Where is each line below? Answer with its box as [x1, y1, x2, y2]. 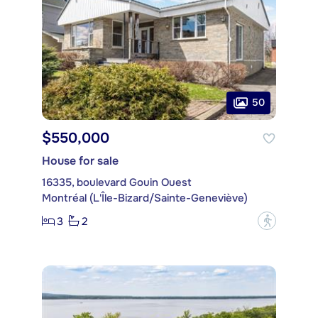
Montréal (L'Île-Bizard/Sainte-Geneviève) [42, 191, 248, 206]
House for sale [42, 153, 119, 169]
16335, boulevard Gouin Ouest [42, 175, 192, 190]
